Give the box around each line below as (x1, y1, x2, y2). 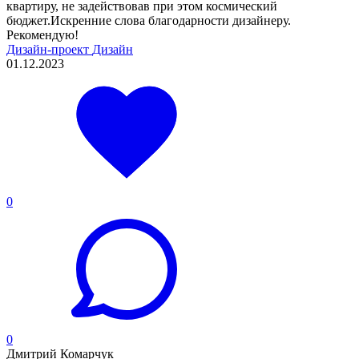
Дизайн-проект (6, 42, 92, 56)
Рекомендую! (6, 27, 79, 42)
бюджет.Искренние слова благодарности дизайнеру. (6, 13, 291, 27)
